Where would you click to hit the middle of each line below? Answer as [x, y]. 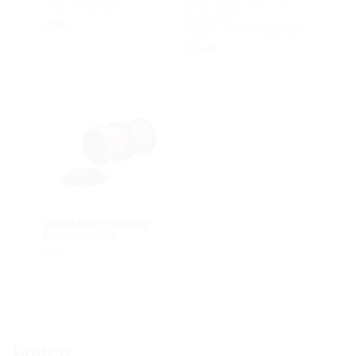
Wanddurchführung [96, 222]
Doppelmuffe [79, 234]
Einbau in [207, 18]
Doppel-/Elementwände [243, 30]
